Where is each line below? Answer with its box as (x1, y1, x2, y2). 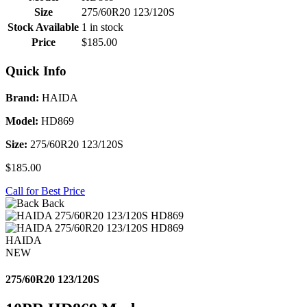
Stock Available (8, 21, 79, 34)
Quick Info (5, 63, 66, 78)
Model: (5, 114, 38, 127)
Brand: (5, 91, 39, 103)
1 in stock (82, 21, 123, 34)
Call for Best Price (5, 184, 85, 197)
